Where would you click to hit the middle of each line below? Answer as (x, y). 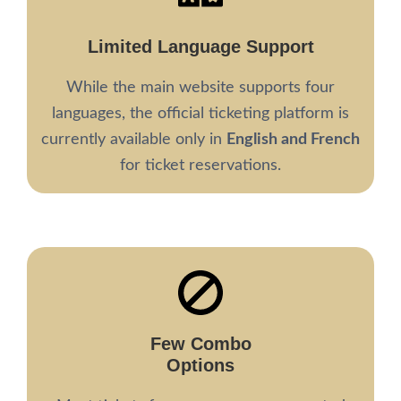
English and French (293, 140)
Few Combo (200, 344)
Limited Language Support (200, 47)
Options (200, 365)
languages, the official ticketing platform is (200, 114)
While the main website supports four (200, 88)
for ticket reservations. (200, 166)
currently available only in (134, 140)
